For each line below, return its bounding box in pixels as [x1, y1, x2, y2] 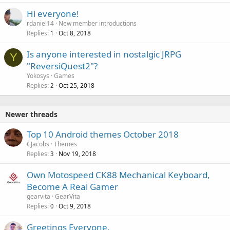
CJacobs [27, 139, 49, 148]
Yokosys [27, 71, 49, 80]
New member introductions [59, 18, 137, 28]
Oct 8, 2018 [59, 28, 91, 37]
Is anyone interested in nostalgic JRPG [27, 48, 181, 60]
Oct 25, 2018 [59, 81, 94, 90]
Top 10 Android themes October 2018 [27, 128, 179, 140]
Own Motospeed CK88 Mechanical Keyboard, [27, 168, 210, 181]
